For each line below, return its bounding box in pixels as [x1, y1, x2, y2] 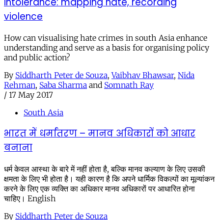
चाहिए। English [4, 193, 56, 204]
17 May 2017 [9, 89, 53, 100]
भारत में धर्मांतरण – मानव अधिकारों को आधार [4, 127, 195, 140]
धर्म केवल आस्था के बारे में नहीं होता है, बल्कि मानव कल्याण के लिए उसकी [4, 164, 205, 174]
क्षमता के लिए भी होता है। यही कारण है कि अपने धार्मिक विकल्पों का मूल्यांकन [4, 174, 215, 184]
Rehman [4, 80, 35, 90]
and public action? [4, 52, 70, 62]
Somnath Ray [104, 80, 154, 90]
